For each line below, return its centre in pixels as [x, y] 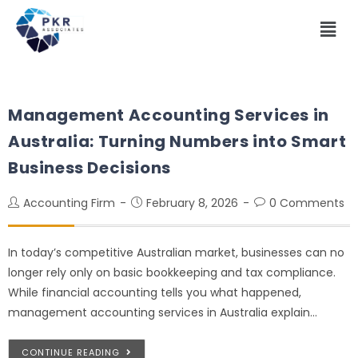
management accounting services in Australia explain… [163, 312]
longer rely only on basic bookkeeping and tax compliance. [172, 272]
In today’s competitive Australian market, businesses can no [176, 252]
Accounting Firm [69, 203]
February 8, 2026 [192, 203]
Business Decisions [89, 167]
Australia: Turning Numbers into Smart [177, 141]
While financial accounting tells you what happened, [155, 292]
